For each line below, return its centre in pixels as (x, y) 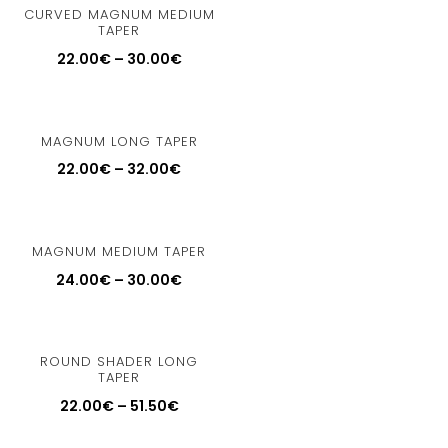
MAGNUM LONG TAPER (119, 141)
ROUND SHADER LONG (119, 362)
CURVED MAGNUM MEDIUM (119, 15)
